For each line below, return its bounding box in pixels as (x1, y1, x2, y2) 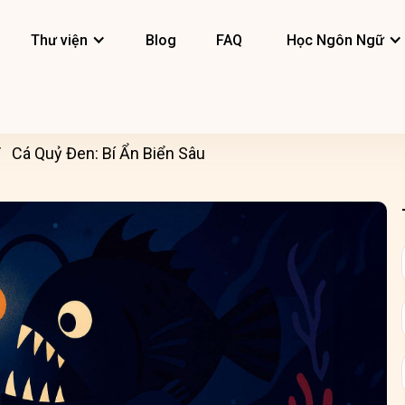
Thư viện (31, 32, 88, 49)
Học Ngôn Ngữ (287, 32, 384, 49)
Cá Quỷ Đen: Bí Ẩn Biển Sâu (12, 144, 205, 163)
